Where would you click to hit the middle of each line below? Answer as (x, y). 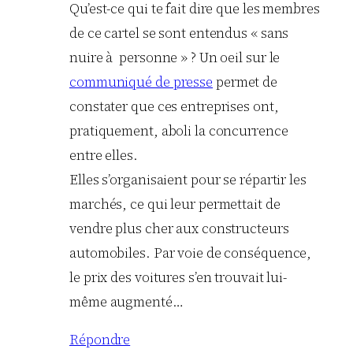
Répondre (100, 339)
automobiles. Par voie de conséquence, (191, 253)
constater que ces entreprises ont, (174, 106)
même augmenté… (126, 301)
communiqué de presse (141, 82)
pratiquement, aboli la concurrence (179, 130)
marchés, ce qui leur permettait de (175, 204)
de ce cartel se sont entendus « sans (179, 33)
